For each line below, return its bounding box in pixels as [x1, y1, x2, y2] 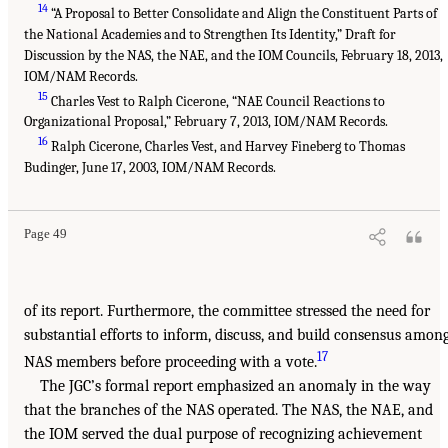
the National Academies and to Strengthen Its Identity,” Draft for [24, 25, 396, 43]
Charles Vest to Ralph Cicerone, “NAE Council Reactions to [48, 92, 386, 110]
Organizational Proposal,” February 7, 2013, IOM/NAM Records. [24, 113, 388, 131]
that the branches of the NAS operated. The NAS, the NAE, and [24, 401, 433, 420]
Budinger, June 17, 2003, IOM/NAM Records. [24, 159, 276, 177]
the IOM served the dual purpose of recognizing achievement [24, 425, 422, 444]
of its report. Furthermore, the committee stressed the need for [24, 302, 430, 321]
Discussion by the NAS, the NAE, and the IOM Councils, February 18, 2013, [24, 46, 443, 64]
